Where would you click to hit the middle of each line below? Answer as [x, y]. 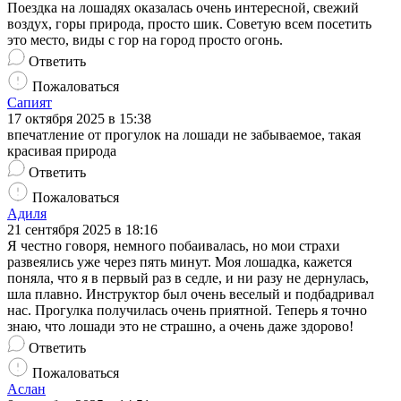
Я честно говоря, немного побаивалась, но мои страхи [174, 245]
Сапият [30, 102]
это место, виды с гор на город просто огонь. [145, 39]
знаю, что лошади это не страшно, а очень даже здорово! [180, 326]
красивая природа [62, 150]
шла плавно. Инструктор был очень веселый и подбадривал [191, 294]
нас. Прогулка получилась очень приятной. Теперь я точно [187, 310]
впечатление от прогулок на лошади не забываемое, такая [184, 134]
